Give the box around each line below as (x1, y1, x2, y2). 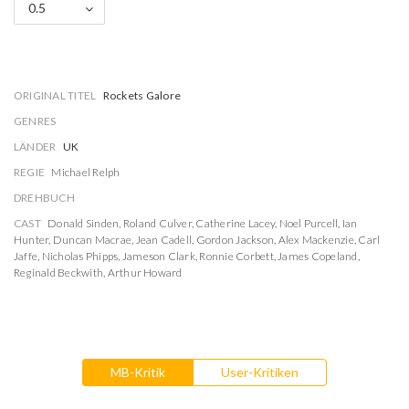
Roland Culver (122, 216, 192, 230)
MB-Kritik (110, 364, 165, 380)
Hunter (14, 233, 49, 246)
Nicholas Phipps (41, 249, 119, 263)
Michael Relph (51, 165, 121, 179)
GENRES (14, 114, 57, 128)
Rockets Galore (102, 89, 181, 102)
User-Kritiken (221, 364, 299, 380)
